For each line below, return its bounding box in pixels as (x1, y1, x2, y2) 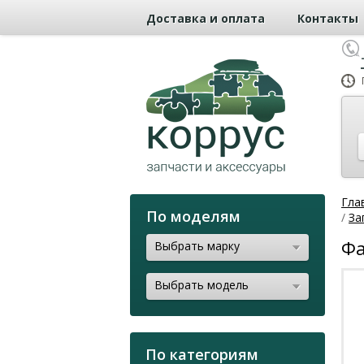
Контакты (297, 10, 358, 26)
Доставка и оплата (146, 10, 265, 26)
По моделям (146, 206, 240, 226)
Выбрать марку (154, 237, 240, 253)
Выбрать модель (154, 276, 249, 292)
